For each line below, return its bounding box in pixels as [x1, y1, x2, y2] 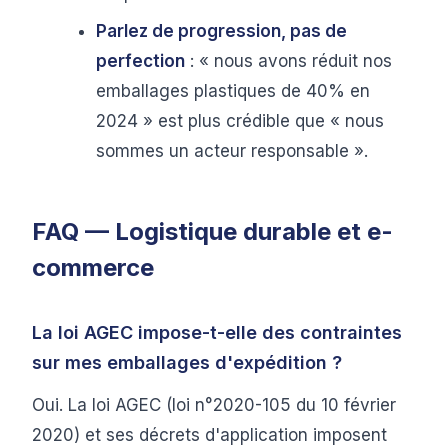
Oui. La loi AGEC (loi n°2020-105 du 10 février [32, 395, 396, 415]
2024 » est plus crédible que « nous [96, 111, 384, 131]
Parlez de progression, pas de [96, 21, 347, 41]
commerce [32, 253, 154, 282]
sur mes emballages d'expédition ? [32, 352, 342, 373]
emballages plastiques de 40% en [96, 81, 370, 101]
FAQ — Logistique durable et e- [32, 217, 393, 246]
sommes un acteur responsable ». [96, 141, 368, 161]
